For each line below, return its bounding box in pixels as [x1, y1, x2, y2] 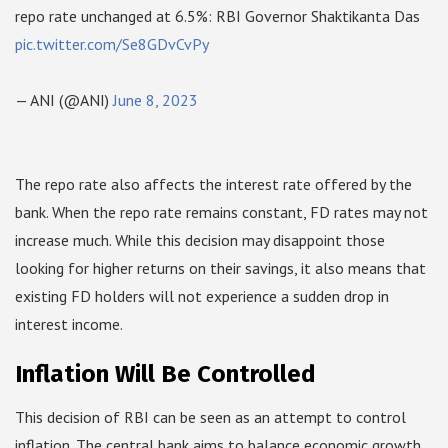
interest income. [15, 314, 123, 335]
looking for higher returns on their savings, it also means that [15, 258, 426, 279]
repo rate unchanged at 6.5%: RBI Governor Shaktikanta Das [15, 6, 420, 27]
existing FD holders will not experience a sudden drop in [15, 286, 389, 307]
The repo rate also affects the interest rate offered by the [15, 174, 412, 195]
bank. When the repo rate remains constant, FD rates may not [15, 202, 428, 223]
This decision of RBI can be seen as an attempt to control [15, 407, 406, 428]
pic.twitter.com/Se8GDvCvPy [15, 34, 209, 55]
